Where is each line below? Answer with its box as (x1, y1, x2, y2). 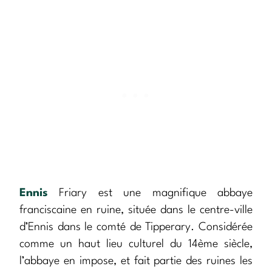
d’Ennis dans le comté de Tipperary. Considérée (19, 222, 253, 233)
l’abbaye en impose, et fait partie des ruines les (19, 256, 253, 267)
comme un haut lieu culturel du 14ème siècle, (19, 239, 253, 250)
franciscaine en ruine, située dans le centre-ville (19, 205, 253, 216)
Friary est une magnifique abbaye (48, 188, 253, 199)
